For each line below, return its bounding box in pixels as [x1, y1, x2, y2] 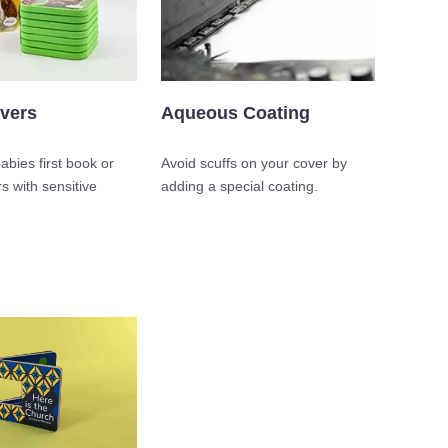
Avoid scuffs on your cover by [161, 154, 347, 171]
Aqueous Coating [161, 102, 310, 123]
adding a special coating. [161, 177, 318, 194]
